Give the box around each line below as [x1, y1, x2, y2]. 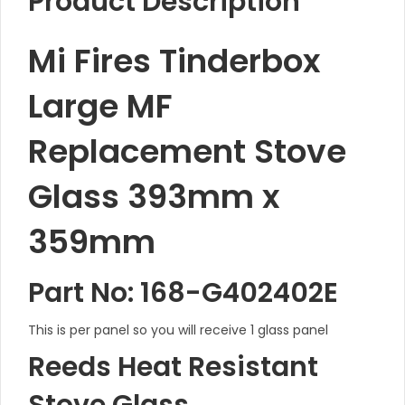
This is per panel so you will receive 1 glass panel [28, 321, 328, 339]
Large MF [28, 83, 173, 129]
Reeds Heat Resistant [28, 348, 318, 386]
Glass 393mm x [28, 174, 279, 220]
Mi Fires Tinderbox [28, 38, 320, 84]
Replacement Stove [28, 128, 346, 174]
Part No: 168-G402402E [28, 274, 338, 312]
